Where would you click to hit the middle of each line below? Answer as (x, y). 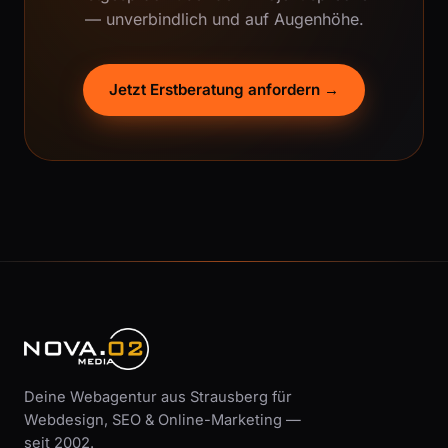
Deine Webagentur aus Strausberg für (158, 397)
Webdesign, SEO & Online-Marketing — (162, 420)
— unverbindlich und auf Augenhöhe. (224, 19)
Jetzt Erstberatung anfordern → (224, 89)
